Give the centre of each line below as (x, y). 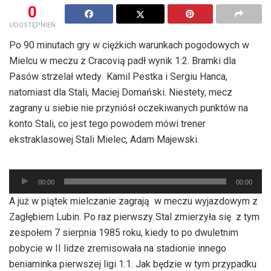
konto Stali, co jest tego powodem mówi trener (107, 123)
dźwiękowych (37, 207)
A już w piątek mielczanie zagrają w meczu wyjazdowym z (133, 201)
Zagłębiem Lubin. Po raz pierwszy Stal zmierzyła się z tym (134, 217)
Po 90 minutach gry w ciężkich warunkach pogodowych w (129, 45)
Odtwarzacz (34, 176)
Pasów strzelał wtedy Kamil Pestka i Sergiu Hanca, (118, 76)
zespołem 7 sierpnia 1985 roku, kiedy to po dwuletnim (124, 232)
